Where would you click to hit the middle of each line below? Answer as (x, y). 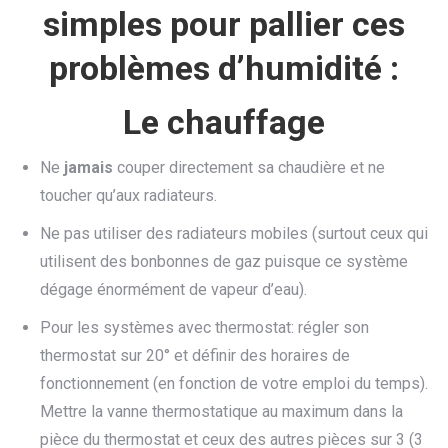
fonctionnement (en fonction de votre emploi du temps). (234, 383)
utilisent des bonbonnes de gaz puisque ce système (224, 261)
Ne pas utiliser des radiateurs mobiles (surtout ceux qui (234, 233)
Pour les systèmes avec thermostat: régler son (204, 327)
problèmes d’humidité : (224, 68)
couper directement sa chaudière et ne (249, 167)
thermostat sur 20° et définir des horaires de (195, 355)
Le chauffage (224, 122)
